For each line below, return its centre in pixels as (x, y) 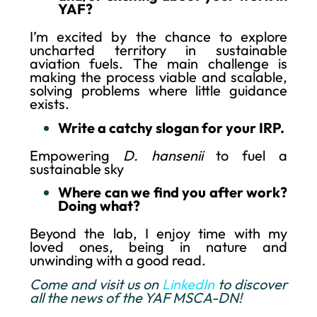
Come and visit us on (96, 284)
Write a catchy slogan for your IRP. (171, 127)
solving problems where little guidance (158, 91)
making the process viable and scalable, (158, 77)
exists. (50, 104)
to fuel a (245, 155)
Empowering (76, 155)
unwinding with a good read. (118, 260)
